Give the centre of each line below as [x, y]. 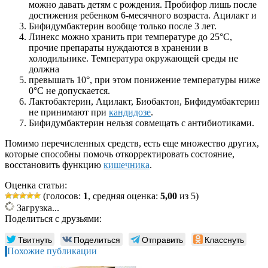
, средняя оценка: [124, 196]
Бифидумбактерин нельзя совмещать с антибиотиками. [141, 123]
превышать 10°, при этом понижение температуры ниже [144, 80]
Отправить [162, 240]
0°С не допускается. [69, 91]
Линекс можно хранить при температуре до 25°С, [130, 37]
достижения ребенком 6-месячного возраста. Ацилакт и [143, 16]
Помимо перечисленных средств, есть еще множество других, [132, 144]
